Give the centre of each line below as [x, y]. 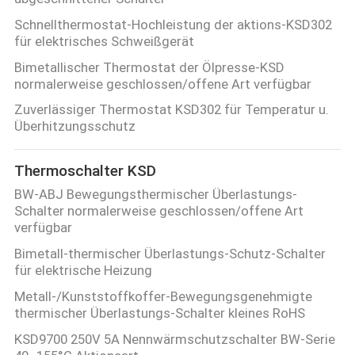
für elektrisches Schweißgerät [104, 41]
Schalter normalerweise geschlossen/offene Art [158, 211]
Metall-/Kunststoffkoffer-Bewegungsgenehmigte [163, 297]
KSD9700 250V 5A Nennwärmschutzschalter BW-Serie [174, 340]
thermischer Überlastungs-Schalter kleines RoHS [159, 313]
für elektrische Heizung [83, 271]
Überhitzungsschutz [74, 126]
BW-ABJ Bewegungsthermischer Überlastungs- [155, 195]
